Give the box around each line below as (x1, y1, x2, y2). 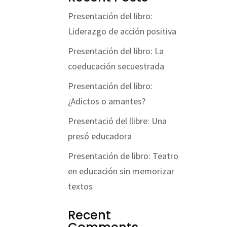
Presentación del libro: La (68, 45, 164, 57)
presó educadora (68, 130, 132, 142)
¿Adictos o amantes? (68, 95, 146, 107)
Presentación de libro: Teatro (68, 149, 179, 162)
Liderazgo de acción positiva (68, 25, 177, 37)
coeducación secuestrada (68, 60, 165, 72)
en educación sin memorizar (68, 165, 175, 177)
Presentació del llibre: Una (68, 115, 167, 127)
